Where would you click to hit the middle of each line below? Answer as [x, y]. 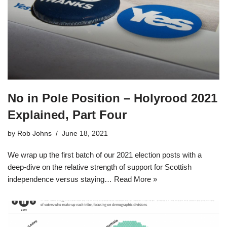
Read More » [136, 179]
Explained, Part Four [67, 115]
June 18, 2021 [85, 134]
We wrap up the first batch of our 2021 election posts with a [105, 155]
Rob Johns [34, 134]
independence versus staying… [61, 179]
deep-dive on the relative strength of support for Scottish [100, 167]
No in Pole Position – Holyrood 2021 [112, 98]
